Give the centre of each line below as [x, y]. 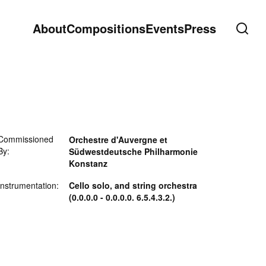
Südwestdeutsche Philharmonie [133, 151]
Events [165, 28]
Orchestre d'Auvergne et [118, 140]
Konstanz [88, 163]
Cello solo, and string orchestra [133, 185]
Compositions [106, 28]
